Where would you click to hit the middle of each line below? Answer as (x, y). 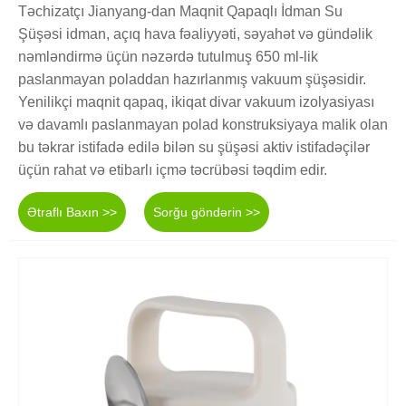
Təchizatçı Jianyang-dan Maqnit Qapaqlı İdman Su (180, 11)
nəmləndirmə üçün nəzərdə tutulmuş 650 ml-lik (168, 57)
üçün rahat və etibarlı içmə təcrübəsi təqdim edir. (173, 170)
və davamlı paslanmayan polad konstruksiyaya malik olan (203, 125)
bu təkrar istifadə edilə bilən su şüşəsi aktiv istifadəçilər (194, 147)
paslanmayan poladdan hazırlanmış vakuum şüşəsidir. (192, 79)
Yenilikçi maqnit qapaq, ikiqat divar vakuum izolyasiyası (196, 102)
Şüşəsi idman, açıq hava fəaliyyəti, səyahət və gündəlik (195, 34)
